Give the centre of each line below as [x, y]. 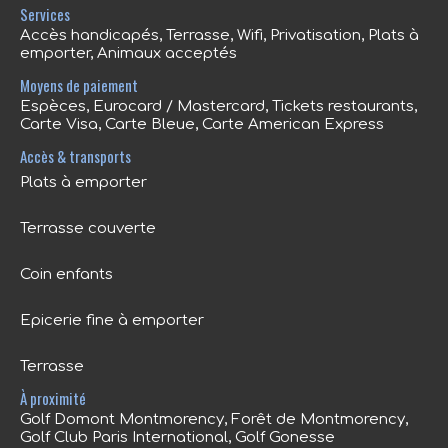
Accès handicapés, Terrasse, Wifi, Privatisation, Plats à [219, 35]
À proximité [53, 398]
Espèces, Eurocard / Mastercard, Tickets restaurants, [218, 106]
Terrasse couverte [88, 228]
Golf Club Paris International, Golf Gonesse [177, 437]
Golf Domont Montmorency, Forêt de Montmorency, [214, 419]
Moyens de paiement [79, 85]
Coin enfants [66, 274]
